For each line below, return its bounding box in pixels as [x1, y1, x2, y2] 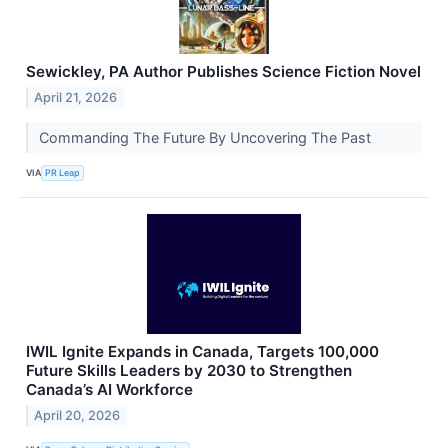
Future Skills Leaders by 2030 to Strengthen [26, 360, 352, 380]
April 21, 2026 [34, 89, 118, 105]
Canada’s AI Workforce [26, 379, 193, 399]
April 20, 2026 [34, 407, 121, 423]
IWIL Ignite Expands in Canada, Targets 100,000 [26, 341, 379, 361]
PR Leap [45, 167, 81, 179]
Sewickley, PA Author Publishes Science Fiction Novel [26, 62, 421, 82]
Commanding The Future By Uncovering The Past [38, 128, 375, 146]
